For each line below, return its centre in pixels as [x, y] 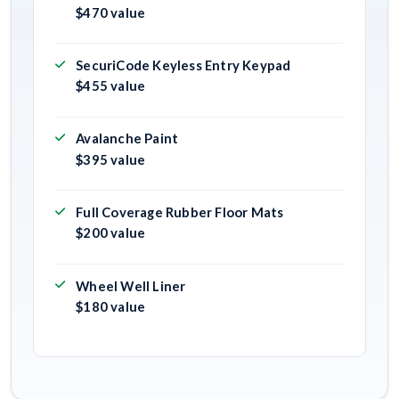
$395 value [111, 159]
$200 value [111, 233]
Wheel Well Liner [131, 285]
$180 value [111, 306]
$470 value [111, 12]
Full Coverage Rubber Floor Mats [180, 212]
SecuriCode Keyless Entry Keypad [183, 65]
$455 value [111, 86]
